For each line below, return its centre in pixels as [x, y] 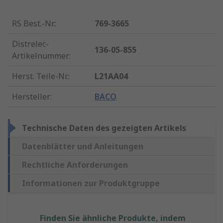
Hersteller [31, 97]
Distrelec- [30, 44]
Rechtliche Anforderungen [75, 165]
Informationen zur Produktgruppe [91, 183]
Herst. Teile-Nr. [40, 76]
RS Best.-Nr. [33, 24]
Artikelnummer [41, 56]
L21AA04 [111, 76]
